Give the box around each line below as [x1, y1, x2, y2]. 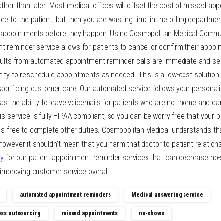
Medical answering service [131, 191, 203, 198]
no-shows [138, 209, 164, 217]
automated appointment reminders [20, 191, 111, 198]
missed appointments [62, 209, 118, 217]
